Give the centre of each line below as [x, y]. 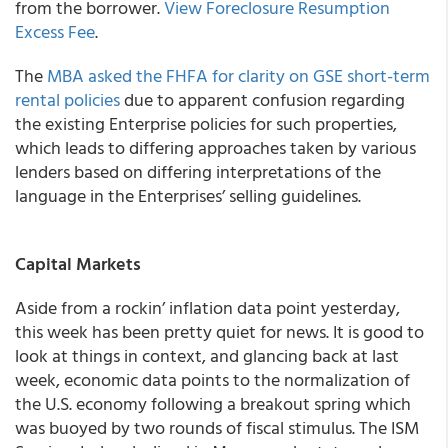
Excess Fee [55, 31]
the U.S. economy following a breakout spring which [213, 403]
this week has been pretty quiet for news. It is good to [219, 331]
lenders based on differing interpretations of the [198, 171]
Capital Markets [78, 263]
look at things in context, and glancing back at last [207, 355]
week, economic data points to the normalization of [212, 379]
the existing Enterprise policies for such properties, [206, 123]
